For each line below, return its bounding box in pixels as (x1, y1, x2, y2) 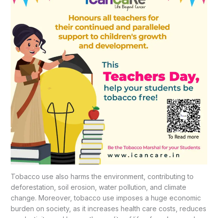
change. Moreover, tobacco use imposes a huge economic (10, 193, 201, 202)
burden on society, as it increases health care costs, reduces (10, 204, 206, 213)
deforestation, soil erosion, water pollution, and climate (10, 182, 186, 191)
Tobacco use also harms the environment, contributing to (10, 172, 194, 181)
